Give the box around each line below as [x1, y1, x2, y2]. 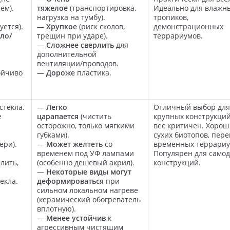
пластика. [75, 67, 111, 78]
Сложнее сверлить [46, 40, 114, 50]
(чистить [79, 111, 111, 121]
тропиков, [154, 12, 188, 22]
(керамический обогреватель [37, 194, 141, 204]
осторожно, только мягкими [37, 120, 135, 130]
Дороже [46, 67, 75, 78]
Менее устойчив [46, 213, 106, 223]
